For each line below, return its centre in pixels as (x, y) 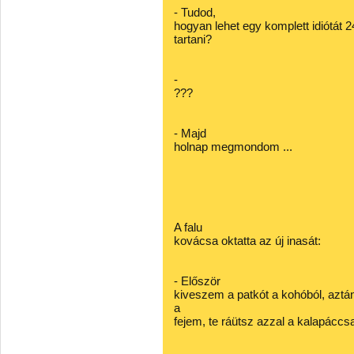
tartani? (193, 39)
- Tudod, (195, 12)
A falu (188, 227)
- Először (197, 281)
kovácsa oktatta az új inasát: (247, 241)
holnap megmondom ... (233, 147)
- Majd (190, 133)
